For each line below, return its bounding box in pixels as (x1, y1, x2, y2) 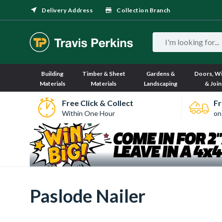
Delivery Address (42, 6, 93, 14)
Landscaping (144, 80, 178, 87)
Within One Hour (61, 109, 115, 117)
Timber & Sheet (82, 70, 125, 77)
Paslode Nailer (30, 185, 145, 207)
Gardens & (146, 70, 175, 77)
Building (41, 70, 64, 77)
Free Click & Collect (61, 98, 133, 108)
